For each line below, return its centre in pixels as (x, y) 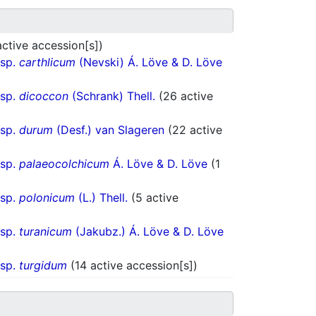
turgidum (43, 266)
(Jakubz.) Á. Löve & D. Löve (148, 232)
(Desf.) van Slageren (110, 130)
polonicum (47, 198)
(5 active (155, 198)
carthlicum (47, 62)
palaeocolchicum (64, 164)
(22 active (195, 130)
